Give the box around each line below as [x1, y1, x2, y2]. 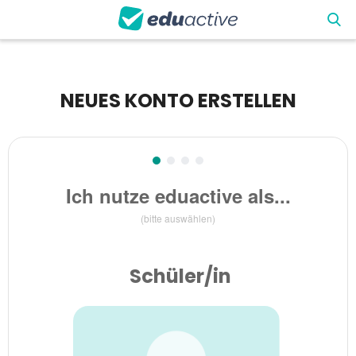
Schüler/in [129, 263, 231, 290]
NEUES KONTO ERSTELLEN [60, 87, 296, 114]
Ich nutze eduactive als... [65, 182, 291, 210]
